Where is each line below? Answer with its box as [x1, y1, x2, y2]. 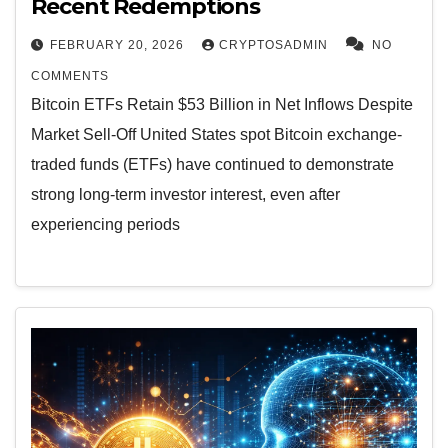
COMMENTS [31, 69, 109, 84]
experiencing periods [31, 216, 180, 234]
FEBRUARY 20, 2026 [50, 38, 188, 53]
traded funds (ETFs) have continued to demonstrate [31, 156, 394, 174]
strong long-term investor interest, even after [31, 186, 340, 204]
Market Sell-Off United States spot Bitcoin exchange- [31, 126, 402, 144]
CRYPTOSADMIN [219, 38, 332, 53]
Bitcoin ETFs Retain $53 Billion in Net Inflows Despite [31, 96, 413, 114]
